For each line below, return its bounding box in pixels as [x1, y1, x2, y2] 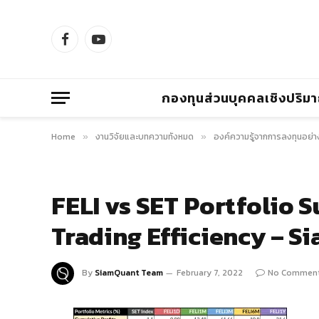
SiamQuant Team [95, 266, 163, 279]
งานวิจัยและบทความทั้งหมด [95, 130, 194, 143]
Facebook [63, 38, 113, 54]
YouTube [97, 38, 140, 54]
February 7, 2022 [177, 266, 243, 279]
